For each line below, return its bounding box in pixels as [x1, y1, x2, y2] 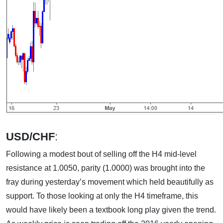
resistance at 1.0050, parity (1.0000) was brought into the [6, 164, 205, 172]
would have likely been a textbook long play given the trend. [6, 206, 216, 214]
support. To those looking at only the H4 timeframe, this [6, 192, 198, 200]
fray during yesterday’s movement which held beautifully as [6, 178, 214, 186]
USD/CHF [6, 130, 55, 143]
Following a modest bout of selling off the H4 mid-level [6, 150, 197, 158]
